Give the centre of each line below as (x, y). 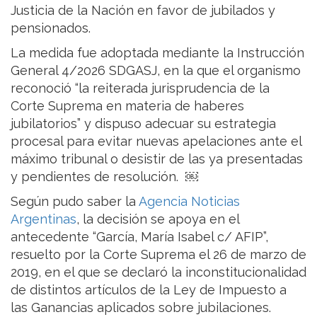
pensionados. (51, 28)
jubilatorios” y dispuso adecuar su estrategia (143, 124)
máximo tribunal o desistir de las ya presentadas (157, 159)
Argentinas (44, 219)
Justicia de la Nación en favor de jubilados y (143, 11)
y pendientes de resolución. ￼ (104, 177)
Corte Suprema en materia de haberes (127, 106)
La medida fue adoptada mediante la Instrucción (157, 53)
